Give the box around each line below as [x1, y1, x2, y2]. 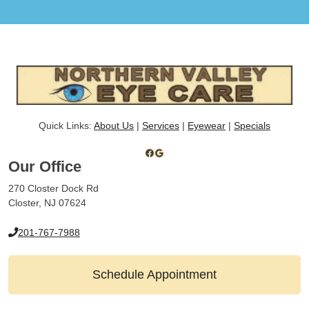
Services [142, 120, 179, 132]
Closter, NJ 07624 [8, 197, 86, 209]
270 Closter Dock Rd [8, 183, 99, 195]
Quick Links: [39, 120, 94, 132]
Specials [234, 120, 270, 132]
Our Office [8, 158, 81, 176]
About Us [94, 120, 134, 132]
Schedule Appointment [92, 267, 217, 281]
